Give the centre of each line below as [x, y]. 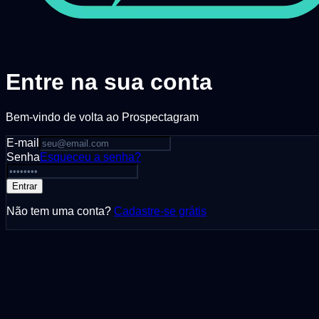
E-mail [23, 142]
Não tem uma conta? [59, 211]
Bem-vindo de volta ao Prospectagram [102, 117]
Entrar [25, 186]
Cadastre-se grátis [160, 211]
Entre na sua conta [109, 82]
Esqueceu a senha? [90, 157]
